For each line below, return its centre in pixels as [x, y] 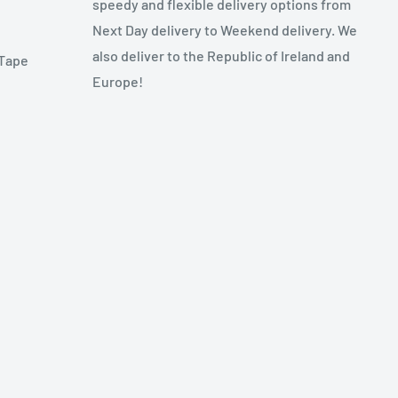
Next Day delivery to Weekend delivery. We [225, 30]
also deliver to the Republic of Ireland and [222, 56]
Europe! [118, 82]
